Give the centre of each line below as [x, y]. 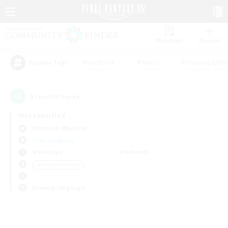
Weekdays [48, 152]
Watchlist [169, 41]
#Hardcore [99, 62]
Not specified [42, 115]
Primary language [59, 188]
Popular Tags [48, 63]
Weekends [134, 152]
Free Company [54, 140]
